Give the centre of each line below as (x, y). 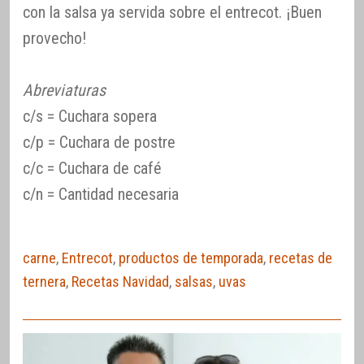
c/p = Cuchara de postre (99, 143)
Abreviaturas (64, 91)
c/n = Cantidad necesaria (101, 195)
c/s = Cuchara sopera (90, 117)
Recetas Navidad (120, 282)
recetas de (301, 258)
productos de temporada (191, 258)
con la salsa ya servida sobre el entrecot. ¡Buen (172, 13)
